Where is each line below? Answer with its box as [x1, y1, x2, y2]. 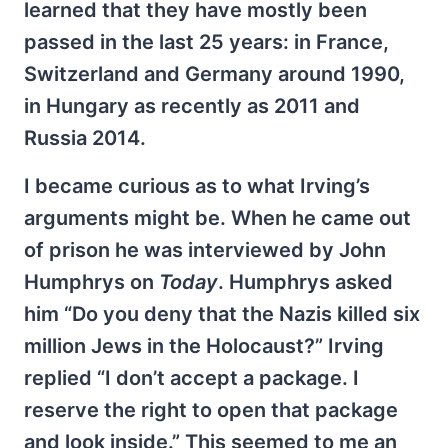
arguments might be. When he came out [24, 205, 411, 230]
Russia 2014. [24, 125, 146, 150]
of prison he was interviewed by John [24, 237, 386, 262]
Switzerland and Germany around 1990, [24, 61, 405, 86]
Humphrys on [24, 269, 159, 294]
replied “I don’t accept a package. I [24, 365, 359, 390]
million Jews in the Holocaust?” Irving [24, 333, 384, 358]
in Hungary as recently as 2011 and [24, 93, 360, 118]
